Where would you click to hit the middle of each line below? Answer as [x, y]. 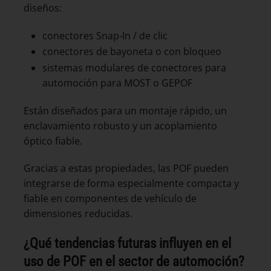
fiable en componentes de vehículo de [110, 199]
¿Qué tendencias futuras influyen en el [127, 243]
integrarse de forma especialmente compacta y [131, 184]
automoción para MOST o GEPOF [117, 83]
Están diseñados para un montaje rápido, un [125, 110]
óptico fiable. [53, 141]
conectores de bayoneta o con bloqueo [132, 52]
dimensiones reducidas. [78, 214]
